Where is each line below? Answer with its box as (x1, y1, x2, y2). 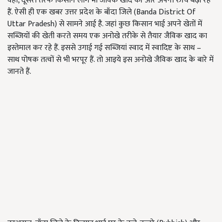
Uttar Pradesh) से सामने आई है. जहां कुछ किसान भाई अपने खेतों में (7, 17, 202, 31)
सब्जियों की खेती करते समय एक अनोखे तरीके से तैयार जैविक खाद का (7, 29, 207, 43)
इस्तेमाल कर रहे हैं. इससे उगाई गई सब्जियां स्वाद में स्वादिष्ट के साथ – (7, 41, 201, 55)
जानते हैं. (7, 65, 31, 78)
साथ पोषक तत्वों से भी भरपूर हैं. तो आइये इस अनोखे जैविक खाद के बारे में (7, 53, 214, 66)
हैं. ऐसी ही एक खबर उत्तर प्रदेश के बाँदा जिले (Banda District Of (7, 5, 196, 19)
